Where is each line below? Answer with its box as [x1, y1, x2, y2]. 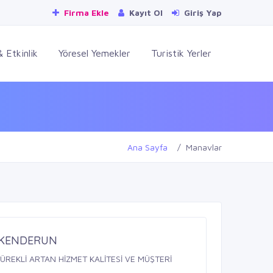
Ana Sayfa [127, 141, 168, 152]
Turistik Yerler [151, 48, 211, 58]
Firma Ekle [62, 7, 109, 18]
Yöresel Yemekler [58, 48, 130, 58]
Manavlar [186, 141, 222, 152]
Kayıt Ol [127, 7, 163, 18]
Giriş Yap [182, 7, 222, 18]
